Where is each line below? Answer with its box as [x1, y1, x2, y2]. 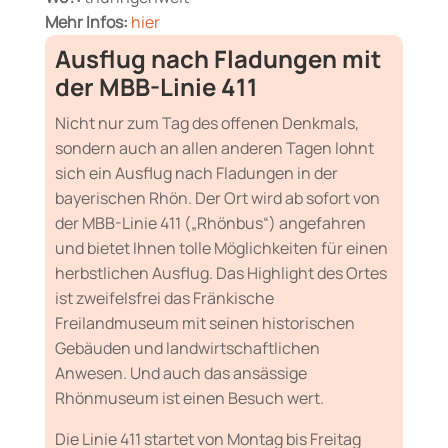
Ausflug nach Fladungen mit [54, 42, 381, 76]
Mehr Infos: [44, 11, 128, 34]
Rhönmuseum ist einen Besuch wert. [54, 387, 324, 410]
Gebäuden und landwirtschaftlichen [54, 337, 320, 360]
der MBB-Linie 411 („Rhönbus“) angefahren [54, 212, 366, 235]
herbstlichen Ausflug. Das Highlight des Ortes [54, 262, 387, 285]
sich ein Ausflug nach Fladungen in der [54, 162, 338, 185]
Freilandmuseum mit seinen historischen [54, 312, 355, 335]
